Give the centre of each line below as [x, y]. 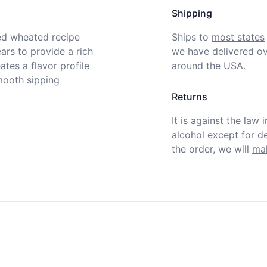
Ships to [190, 37]
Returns [190, 97]
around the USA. [209, 66]
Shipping [192, 13]
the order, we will [210, 149]
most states [238, 37]
